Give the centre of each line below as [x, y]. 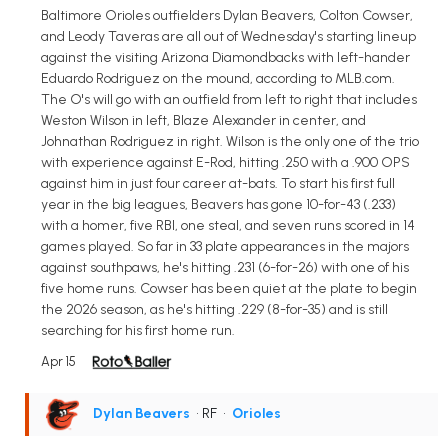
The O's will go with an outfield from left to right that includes [229, 99]
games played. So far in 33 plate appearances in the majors [225, 246]
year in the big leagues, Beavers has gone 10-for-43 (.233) [218, 204]
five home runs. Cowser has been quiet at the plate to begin [229, 288]
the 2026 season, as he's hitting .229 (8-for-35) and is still [214, 309]
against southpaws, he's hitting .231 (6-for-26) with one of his [225, 267]
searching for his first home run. [138, 330]
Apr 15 [58, 361]
